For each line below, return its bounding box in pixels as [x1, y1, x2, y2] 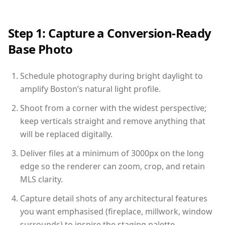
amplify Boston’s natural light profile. [20, 83, 161, 94]
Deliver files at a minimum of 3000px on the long [20, 147, 204, 159]
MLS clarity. [20, 173, 63, 185]
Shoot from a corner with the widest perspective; [20, 102, 206, 114]
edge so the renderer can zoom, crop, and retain [20, 160, 205, 172]
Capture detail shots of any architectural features [20, 192, 207, 204]
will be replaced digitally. [20, 128, 113, 140]
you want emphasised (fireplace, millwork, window [20, 205, 212, 217]
